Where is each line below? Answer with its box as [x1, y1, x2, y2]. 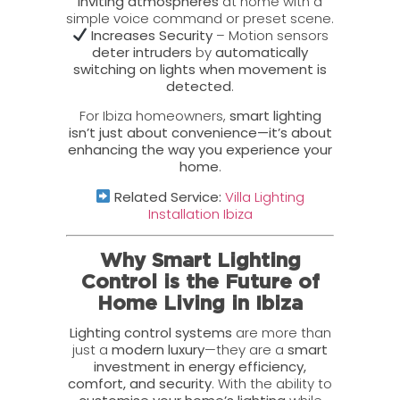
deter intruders [92, 42, 192, 62]
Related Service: [114, 187, 222, 206]
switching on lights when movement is [73, 59, 327, 79]
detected [166, 76, 231, 96]
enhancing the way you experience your [68, 140, 332, 160]
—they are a [204, 340, 287, 360]
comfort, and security [68, 374, 212, 394]
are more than [231, 323, 331, 343]
